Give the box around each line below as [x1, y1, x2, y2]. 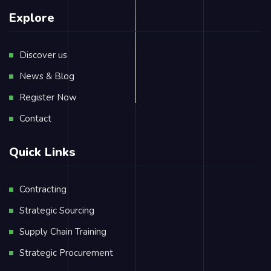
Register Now [19, 91, 77, 103]
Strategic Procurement [19, 246, 113, 259]
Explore [9, 9, 54, 26]
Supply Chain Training [19, 225, 106, 238]
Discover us [19, 48, 67, 61]
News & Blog [19, 70, 74, 82]
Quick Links [9, 143, 76, 160]
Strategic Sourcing [19, 204, 94, 217]
